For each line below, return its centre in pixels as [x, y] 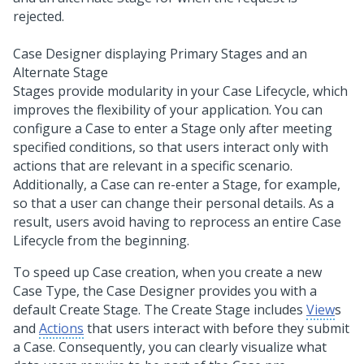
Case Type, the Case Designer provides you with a [165, 291]
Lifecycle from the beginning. [101, 240]
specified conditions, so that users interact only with [171, 147]
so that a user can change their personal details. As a [173, 203]
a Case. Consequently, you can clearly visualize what [170, 347]
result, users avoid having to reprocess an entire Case [177, 222]
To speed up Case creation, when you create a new [167, 272]
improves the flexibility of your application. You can [168, 110]
